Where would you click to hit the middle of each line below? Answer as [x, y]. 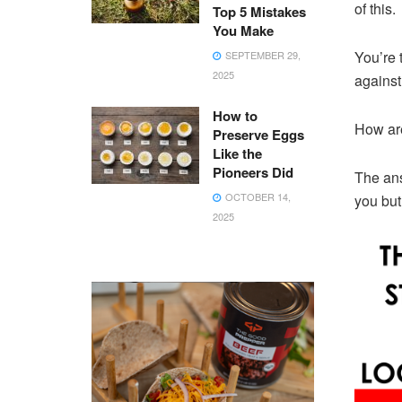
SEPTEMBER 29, [262, 55]
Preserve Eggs [258, 135]
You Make [243, 31]
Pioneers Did [253, 172]
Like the [237, 153]
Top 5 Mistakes [259, 12]
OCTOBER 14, [257, 197]
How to [235, 116]
